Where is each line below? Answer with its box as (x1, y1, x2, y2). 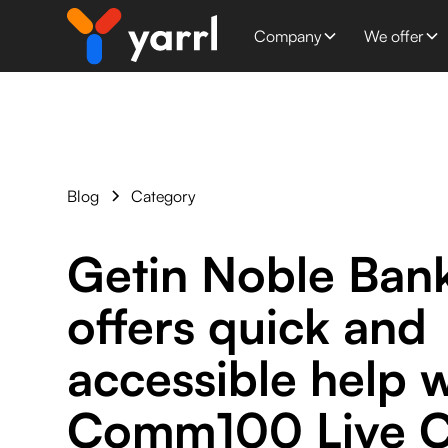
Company (253, 26, 322, 46)
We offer (363, 26, 424, 46)
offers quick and (67, 296, 428, 356)
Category (131, 186, 197, 206)
